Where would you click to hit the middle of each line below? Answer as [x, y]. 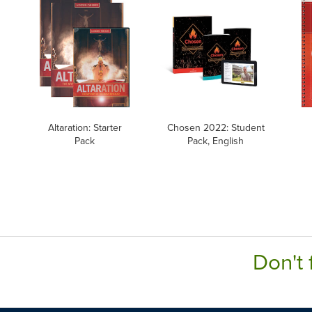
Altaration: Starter [85, 127]
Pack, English [216, 140]
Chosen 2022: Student [216, 127]
